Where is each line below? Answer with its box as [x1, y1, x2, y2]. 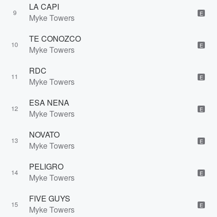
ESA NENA [29, 97, 69, 108]
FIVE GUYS [29, 193, 70, 204]
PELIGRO [29, 161, 63, 172]
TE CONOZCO [29, 33, 81, 44]
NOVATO [29, 129, 60, 140]
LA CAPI [29, 1, 59, 12]
